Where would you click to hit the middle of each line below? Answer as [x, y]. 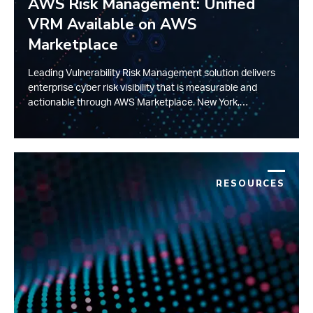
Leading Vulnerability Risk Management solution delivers [152, 73]
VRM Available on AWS [112, 24]
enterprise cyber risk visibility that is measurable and [143, 88]
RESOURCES [250, 183]
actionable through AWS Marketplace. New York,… [138, 102]
